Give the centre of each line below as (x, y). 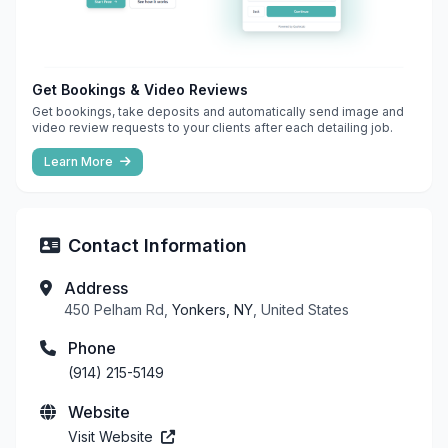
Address (96, 287)
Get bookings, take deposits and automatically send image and (218, 111)
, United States (301, 309)
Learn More (80, 161)
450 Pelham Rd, (118, 309)
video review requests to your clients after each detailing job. (212, 127)
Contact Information (157, 245)
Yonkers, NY (212, 309)
